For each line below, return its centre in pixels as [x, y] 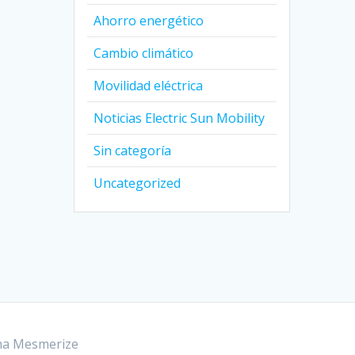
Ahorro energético [149, 21]
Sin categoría [133, 151]
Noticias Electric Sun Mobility [179, 118]
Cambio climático [144, 53]
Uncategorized [137, 183]
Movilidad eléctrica [149, 86]
